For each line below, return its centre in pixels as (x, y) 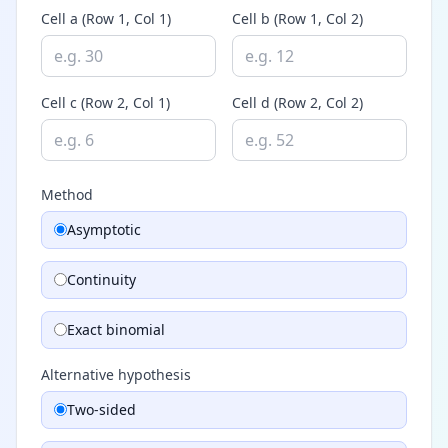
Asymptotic (104, 229)
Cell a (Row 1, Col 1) (106, 18)
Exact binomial (116, 329)
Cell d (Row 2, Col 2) (297, 102)
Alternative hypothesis (116, 374)
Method (67, 194)
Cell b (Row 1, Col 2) (297, 18)
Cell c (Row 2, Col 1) (105, 102)
